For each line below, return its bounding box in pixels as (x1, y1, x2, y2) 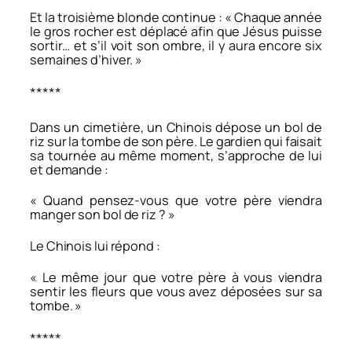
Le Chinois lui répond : (30, 237, 160, 255)
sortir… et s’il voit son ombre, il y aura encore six (30, 36, 322, 54)
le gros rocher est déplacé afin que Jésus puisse (30, 22, 322, 40)
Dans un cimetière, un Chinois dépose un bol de (30, 118, 322, 136)
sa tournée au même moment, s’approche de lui (30, 146, 322, 164)
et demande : (30, 160, 108, 178)
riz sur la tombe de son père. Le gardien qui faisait (30, 132, 322, 150)
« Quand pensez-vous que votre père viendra (30, 192, 322, 210)
